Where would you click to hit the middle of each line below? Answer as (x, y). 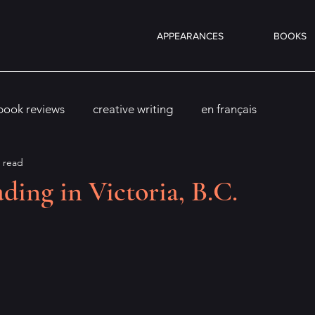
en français (229, 109)
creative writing (133, 109)
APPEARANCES (190, 36)
